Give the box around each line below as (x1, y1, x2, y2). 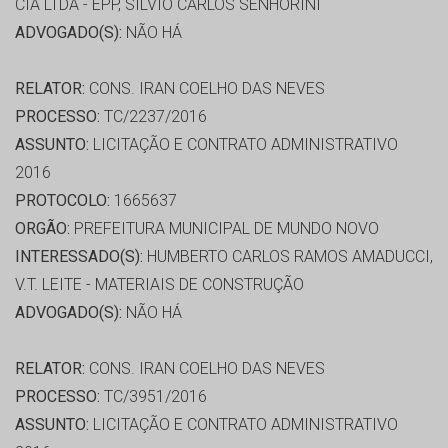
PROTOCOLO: (15, 191, 110, 211)
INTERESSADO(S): (15, 247, 143, 267)
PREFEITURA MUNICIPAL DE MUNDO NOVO (70, 219, 379, 239)
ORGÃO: (15, 219, 70, 239)
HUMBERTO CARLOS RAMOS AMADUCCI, (143, 247, 433, 267)
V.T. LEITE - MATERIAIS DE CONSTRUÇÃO (15, 275, 304, 295)
